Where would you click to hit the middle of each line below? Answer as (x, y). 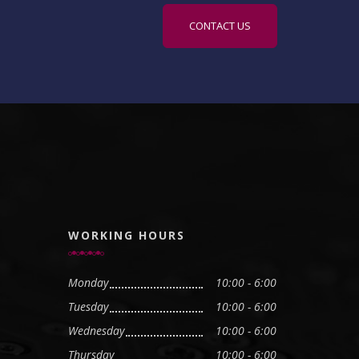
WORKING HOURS (126, 235)
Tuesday (88, 306)
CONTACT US (220, 25)
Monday (88, 282)
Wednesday (96, 330)
